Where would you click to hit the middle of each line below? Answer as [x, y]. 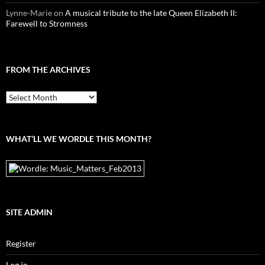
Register [21, 244]
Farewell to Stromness [47, 24]
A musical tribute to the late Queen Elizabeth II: [151, 13]
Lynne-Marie [29, 13]
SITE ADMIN [29, 212]
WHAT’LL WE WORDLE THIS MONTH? [79, 139]
